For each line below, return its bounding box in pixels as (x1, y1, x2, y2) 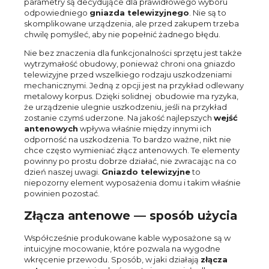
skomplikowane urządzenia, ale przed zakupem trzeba (24, 18, 239, 28)
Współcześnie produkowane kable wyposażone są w (24, 232, 231, 243)
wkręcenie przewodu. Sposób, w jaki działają (24, 254, 201, 264)
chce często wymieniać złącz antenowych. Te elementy (24, 145, 240, 155)
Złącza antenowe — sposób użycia (24, 208, 237, 223)
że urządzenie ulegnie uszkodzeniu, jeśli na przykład (24, 101, 227, 112)
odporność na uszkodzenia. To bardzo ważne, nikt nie (24, 134, 231, 144)
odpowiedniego (24, 7, 89, 17)
